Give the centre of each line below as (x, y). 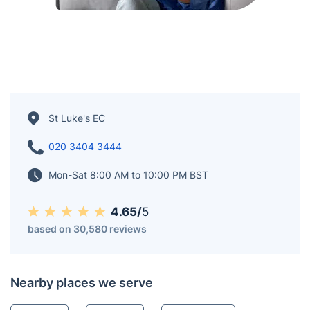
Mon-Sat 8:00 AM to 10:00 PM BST (128, 175)
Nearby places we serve (82, 283)
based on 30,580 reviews (87, 229)
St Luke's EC (77, 118)
